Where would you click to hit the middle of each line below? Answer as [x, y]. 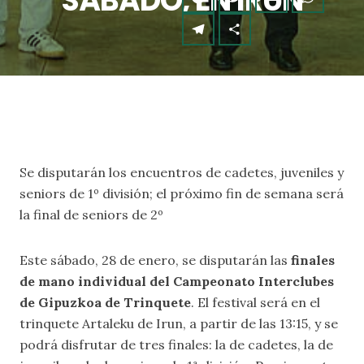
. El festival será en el [256, 302]
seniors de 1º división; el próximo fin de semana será [182, 193]
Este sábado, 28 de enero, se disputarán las [155, 260]
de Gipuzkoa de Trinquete [105, 302]
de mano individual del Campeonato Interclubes [177, 281]
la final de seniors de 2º [91, 214]
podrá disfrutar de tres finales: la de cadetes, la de [176, 344]
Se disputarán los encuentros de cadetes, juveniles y [182, 172]
